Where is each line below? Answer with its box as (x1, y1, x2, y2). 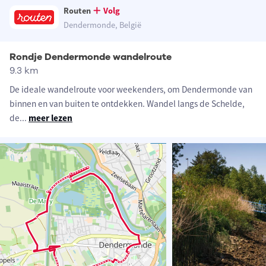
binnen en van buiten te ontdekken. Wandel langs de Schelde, (9, 98, 245, 110)
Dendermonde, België (64, 20, 142, 31)
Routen (64, 5, 91, 17)
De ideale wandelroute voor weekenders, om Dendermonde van (9, 84, 252, 96)
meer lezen (28, 112, 72, 124)
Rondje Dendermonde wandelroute (9, 50, 172, 64)
